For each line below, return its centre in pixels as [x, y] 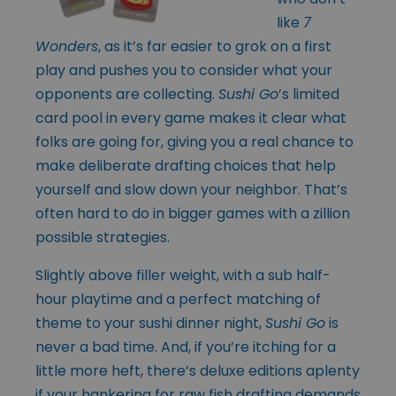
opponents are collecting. [127, 94]
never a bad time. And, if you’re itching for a [186, 346]
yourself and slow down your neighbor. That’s [191, 189]
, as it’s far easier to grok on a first [215, 46]
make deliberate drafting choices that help [186, 165]
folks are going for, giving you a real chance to [194, 141]
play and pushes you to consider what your [184, 70]
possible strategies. [103, 237]
